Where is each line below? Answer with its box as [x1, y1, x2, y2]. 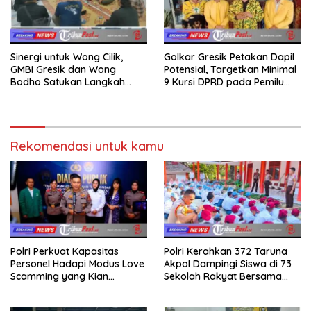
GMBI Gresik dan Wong [10, 62, 116, 76]
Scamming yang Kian [10, 269, 108, 283]
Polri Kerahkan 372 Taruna [164, 244, 287, 258]
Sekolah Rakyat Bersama [164, 269, 282, 283]
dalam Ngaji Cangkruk [10, 87, 115, 101]
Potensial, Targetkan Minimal [164, 62, 296, 76]
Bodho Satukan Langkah [10, 75, 125, 88]
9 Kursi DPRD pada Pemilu [164, 75, 284, 88]
